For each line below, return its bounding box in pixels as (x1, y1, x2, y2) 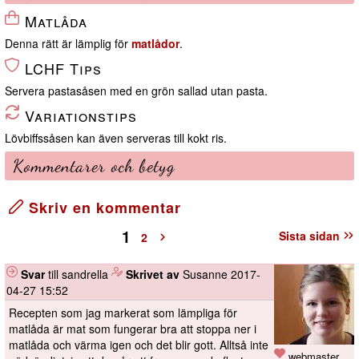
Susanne (183, 266, 231, 283)
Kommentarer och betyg (13, 155, 175, 177)
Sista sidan (279, 228, 340, 244)
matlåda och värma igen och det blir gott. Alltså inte (9, 337, 268, 353)
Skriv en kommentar (24, 197, 181, 219)
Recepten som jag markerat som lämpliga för (9, 305, 237, 321)
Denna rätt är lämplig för (5, 35, 131, 52)
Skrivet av (126, 266, 179, 283)
